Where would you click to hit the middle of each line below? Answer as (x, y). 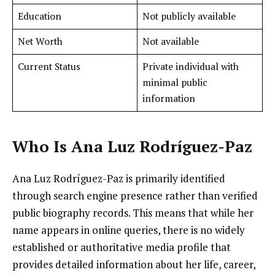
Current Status (49, 67)
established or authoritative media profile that (122, 247)
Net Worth (40, 42)
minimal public (175, 83)
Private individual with (190, 67)
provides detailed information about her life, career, (134, 264)
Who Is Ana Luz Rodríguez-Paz (132, 146)
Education (39, 17)
